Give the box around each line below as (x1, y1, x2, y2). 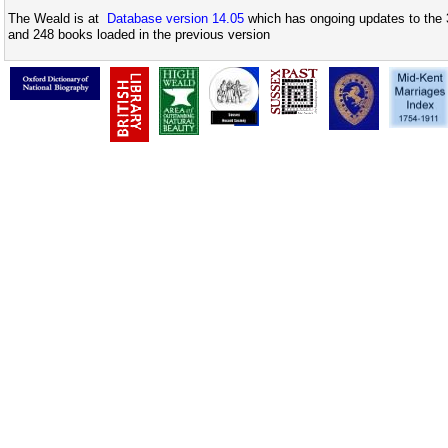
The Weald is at (8, 11, 107, 27)
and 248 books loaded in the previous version (8, 27, 270, 43)
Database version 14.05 (107, 11, 244, 27)
